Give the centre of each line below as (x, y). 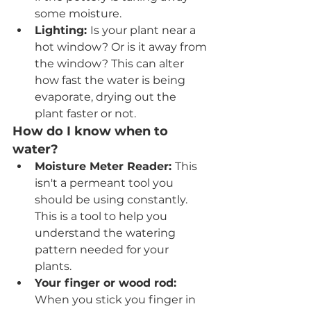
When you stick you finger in (117, 299)
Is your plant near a (144, 30)
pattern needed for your (103, 249)
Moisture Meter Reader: (105, 166)
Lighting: (62, 30)
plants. (54, 266)
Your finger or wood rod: (107, 283)
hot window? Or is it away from (122, 47)
